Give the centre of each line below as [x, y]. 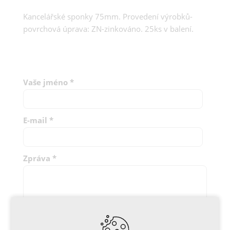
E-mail [35, 120]
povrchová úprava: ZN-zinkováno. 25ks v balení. [108, 28]
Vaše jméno [45, 82]
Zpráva [37, 158]
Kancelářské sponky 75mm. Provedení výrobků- [108, 16]
